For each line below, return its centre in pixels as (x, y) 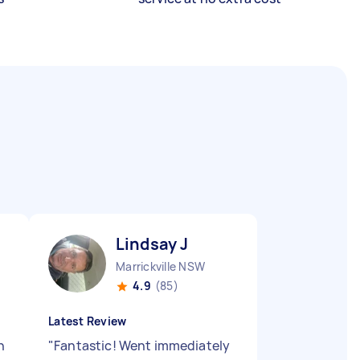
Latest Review (88, 321)
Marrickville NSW (160, 266)
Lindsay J (152, 244)
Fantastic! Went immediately (142, 346)
